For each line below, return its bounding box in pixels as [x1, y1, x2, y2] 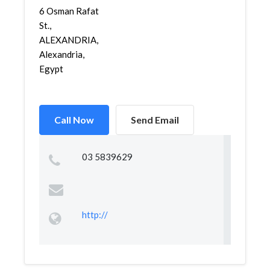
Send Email [131, 114, 179, 125]
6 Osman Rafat [39, 5, 99, 16]
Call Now [54, 114, 94, 125]
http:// [81, 209, 108, 220]
